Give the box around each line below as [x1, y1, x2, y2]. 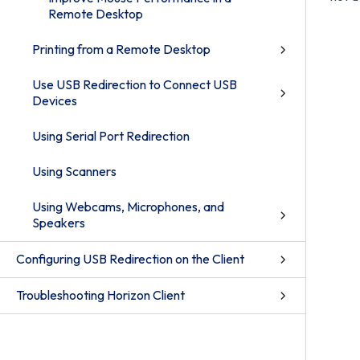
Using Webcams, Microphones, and [32, 198, 224, 215]
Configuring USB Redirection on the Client [16, 251, 244, 267]
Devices [32, 92, 77, 108]
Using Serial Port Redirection [32, 128, 190, 144]
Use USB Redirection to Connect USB [32, 76, 237, 92]
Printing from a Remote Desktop [32, 41, 211, 57]
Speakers [32, 215, 85, 231]
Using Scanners [32, 163, 117, 179]
